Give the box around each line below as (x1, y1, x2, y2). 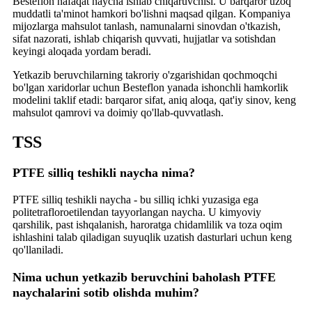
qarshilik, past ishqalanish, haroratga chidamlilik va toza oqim (13, 219, 282, 231)
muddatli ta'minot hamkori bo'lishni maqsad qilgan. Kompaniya (13, 7, 290, 19)
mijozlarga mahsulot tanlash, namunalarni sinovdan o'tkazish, (13, 19, 281, 32)
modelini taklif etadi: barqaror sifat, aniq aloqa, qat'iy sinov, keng (13, 93, 296, 106)
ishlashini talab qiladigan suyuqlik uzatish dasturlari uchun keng (13, 231, 292, 244)
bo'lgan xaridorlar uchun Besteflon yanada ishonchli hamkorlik (13, 81, 288, 93)
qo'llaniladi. (13, 244, 63, 256)
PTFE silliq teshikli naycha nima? (13, 166, 195, 180)
